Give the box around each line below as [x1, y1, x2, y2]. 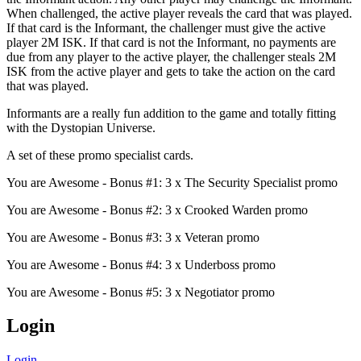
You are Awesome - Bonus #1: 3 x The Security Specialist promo [6, 175, 338, 189]
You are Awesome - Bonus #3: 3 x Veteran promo [6, 230, 259, 244]
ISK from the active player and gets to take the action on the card [6, 64, 335, 78]
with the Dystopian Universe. [6, 120, 156, 135]
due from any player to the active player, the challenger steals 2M [6, 49, 336, 64]
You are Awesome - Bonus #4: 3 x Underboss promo [6, 257, 276, 272]
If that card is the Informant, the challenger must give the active [6, 20, 326, 35]
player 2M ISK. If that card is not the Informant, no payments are [6, 35, 336, 49]
